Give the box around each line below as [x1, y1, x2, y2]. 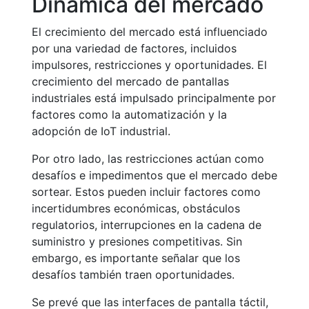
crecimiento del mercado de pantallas [32, 74, 229, 88]
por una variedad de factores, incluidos [32, 41, 237, 55]
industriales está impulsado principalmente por [32, 91, 276, 105]
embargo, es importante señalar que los [32, 251, 240, 265]
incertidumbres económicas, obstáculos [32, 201, 240, 215]
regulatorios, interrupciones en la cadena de [32, 218, 261, 232]
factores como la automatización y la [32, 108, 227, 121]
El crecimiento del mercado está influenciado [32, 25, 268, 39]
